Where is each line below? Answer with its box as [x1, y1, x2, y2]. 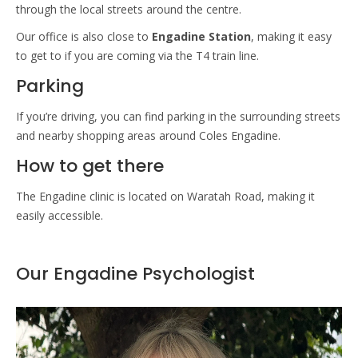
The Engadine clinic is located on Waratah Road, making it [16, 188, 315, 204]
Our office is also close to [16, 28, 152, 44]
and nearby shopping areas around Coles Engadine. [16, 127, 280, 143]
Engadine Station [152, 28, 251, 44]
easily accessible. [16, 207, 103, 223]
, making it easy [251, 28, 332, 44]
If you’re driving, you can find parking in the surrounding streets [16, 108, 340, 124]
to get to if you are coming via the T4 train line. [16, 47, 259, 63]
